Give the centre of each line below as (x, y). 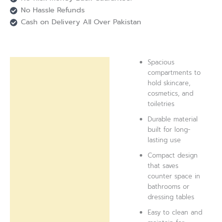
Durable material (173, 119)
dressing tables (171, 197)
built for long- (169, 129)
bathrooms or (169, 186)
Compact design (173, 155)
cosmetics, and (171, 93)
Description (36, 66)
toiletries (161, 104)
